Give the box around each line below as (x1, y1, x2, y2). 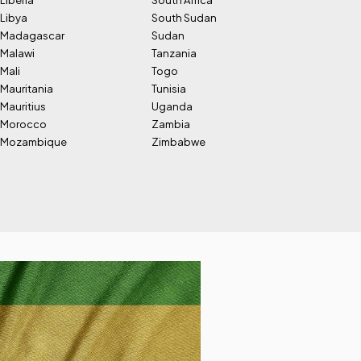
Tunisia (151, 82, 186, 95)
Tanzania (151, 47, 197, 60)
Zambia (151, 118, 190, 131)
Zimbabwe (151, 135, 205, 148)
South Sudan (151, 11, 217, 24)
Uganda (151, 100, 193, 113)
